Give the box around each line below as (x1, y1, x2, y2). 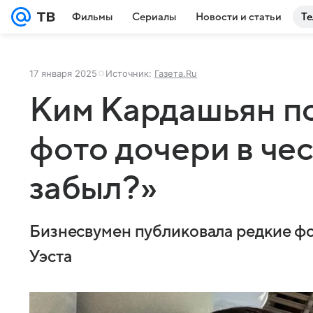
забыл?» (29, 170, 157, 207)
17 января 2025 (29, 68, 97, 79)
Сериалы (132, 11, 176, 22)
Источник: (105, 68, 154, 79)
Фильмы (72, 11, 112, 22)
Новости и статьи (196, 11, 282, 22)
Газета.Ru (154, 68, 197, 79)
